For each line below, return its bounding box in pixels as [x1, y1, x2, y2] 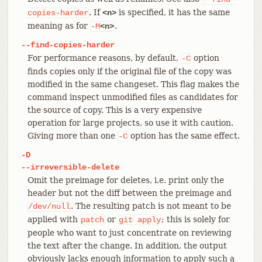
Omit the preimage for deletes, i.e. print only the [27, 175, 224, 185]
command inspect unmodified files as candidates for [27, 92, 238, 102]
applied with [27, 214, 80, 224]
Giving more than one [27, 130, 118, 140]
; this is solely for [161, 214, 230, 224]
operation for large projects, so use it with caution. [27, 118, 233, 127]
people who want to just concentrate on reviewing [27, 227, 232, 237]
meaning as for [27, 20, 90, 30]
